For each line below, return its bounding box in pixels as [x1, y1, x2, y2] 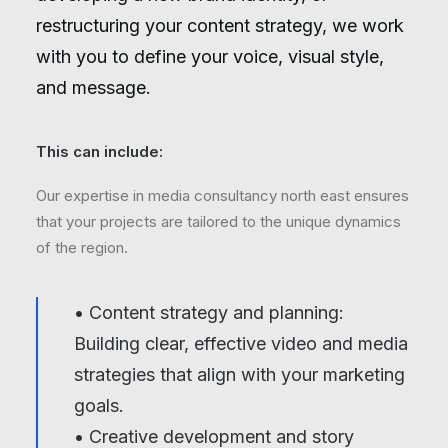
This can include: [36, 142, 163, 161]
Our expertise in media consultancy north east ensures [36, 186, 409, 205]
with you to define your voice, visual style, [36, 46, 384, 67]
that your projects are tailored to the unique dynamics [36, 212, 401, 231]
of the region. [36, 238, 128, 257]
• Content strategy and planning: [74, 302, 344, 323]
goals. [74, 395, 124, 416]
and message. [36, 77, 151, 98]
